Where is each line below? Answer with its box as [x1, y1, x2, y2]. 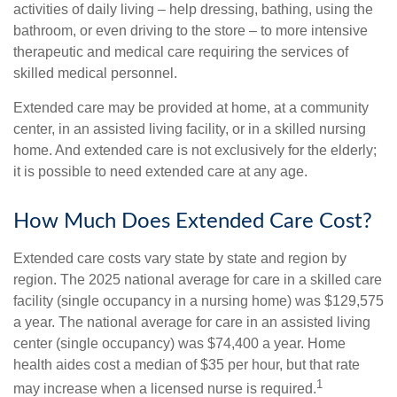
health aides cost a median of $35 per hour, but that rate [13, 357, 360, 373]
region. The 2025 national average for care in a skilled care [13, 272, 382, 288]
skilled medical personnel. [13, 66, 177, 82]
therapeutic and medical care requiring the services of [13, 44, 348, 60]
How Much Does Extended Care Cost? [13, 211, 372, 233]
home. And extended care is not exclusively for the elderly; [13, 143, 377, 159]
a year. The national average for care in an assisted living [13, 315, 370, 331]
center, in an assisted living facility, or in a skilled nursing [13, 121, 366, 137]
